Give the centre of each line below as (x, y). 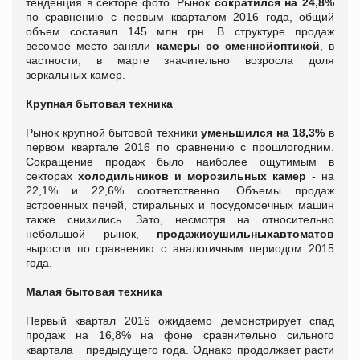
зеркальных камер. (77, 75)
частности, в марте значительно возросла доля (180, 61)
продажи (182, 234)
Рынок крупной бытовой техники (114, 133)
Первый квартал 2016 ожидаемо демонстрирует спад (180, 321)
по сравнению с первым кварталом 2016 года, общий (180, 17)
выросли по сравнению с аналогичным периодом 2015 (180, 249)
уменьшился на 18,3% (263, 133)
